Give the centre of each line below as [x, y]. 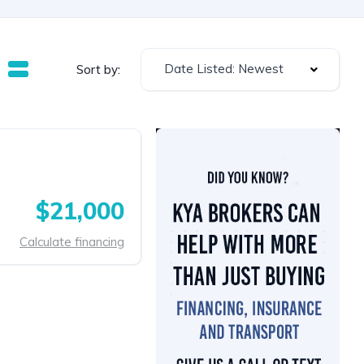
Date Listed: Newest [224, 69]
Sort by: [98, 69]
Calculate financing [72, 241]
